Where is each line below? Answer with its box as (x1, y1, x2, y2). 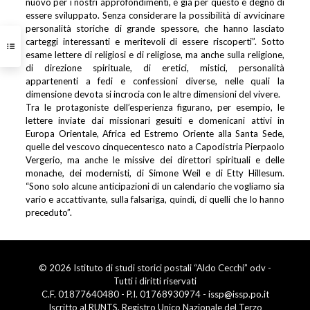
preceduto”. (25, 207, 72, 218)
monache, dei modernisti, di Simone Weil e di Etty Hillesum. (25, 167, 285, 179)
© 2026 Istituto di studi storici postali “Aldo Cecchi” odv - (39, 262, 271, 273)
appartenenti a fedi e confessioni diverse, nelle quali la (25, 75, 285, 86)
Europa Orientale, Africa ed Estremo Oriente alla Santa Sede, (25, 128, 285, 139)
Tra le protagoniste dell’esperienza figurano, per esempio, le (25, 102, 285, 113)
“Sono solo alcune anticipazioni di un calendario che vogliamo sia (25, 181, 285, 192)
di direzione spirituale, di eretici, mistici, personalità (25, 62, 285, 73)
